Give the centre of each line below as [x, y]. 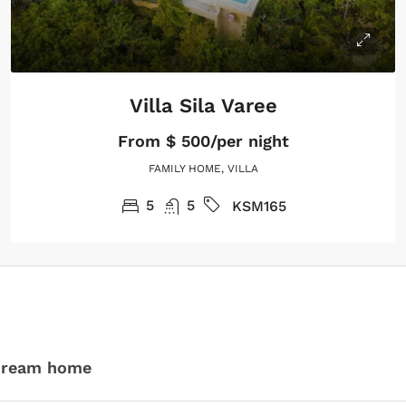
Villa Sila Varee [203, 105]
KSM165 [259, 206]
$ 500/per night [224, 140]
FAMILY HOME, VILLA [203, 168]
